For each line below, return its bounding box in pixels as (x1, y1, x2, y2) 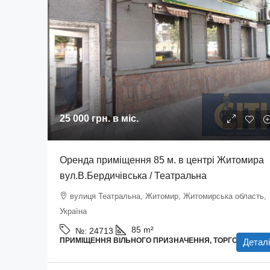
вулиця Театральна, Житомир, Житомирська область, (70, 192, 266, 201)
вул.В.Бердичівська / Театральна (60, 171, 207, 181)
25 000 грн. (60, 113, 110, 124)
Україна (60, 207, 87, 216)
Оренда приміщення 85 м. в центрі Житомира (60, 155, 264, 165)
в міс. (110, 113, 139, 124)
